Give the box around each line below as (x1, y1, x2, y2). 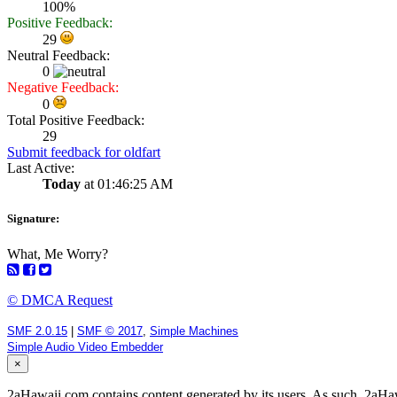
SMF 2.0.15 (7, 323, 67, 338)
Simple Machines (150, 323, 238, 338)
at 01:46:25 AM (81, 176, 173, 192)
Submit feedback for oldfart (7, 144, 160, 160)
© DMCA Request (7, 292, 113, 307)
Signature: (7, 212, 59, 226)
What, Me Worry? (7, 245, 108, 261)
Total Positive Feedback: (7, 113, 144, 128)
